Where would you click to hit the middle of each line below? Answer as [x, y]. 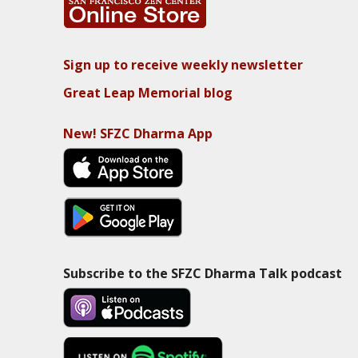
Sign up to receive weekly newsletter [183, 65]
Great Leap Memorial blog [147, 93]
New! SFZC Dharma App [137, 134]
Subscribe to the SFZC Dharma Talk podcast [202, 274]
